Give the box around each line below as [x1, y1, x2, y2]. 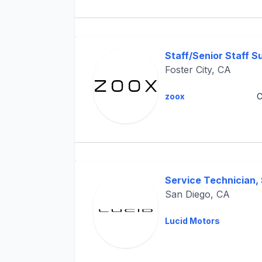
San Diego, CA [164, 188, 230, 200]
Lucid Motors [164, 216, 220, 226]
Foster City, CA [164, 64, 231, 75]
